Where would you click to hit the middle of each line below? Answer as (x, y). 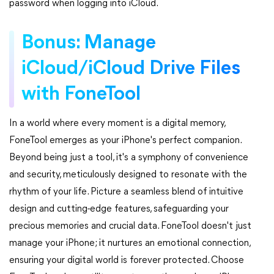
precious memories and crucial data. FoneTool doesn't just (130, 226)
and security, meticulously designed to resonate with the (128, 175)
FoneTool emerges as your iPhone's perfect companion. (125, 141)
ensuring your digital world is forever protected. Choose (127, 261)
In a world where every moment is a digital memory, (117, 124)
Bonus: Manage (89, 43)
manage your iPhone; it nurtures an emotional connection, (130, 243)
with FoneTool (81, 95)
